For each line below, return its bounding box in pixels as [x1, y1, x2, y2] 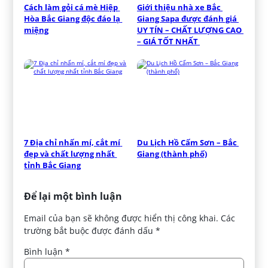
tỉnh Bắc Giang [24, 159, 81, 170]
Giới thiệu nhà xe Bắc [137, 1, 221, 13]
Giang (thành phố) [137, 148, 207, 159]
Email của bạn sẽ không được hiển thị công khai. [24, 212, 219, 224]
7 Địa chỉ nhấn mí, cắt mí [24, 136, 121, 148]
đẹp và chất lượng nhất [24, 148, 115, 159]
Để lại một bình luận [24, 189, 123, 203]
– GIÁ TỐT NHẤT [137, 35, 200, 47]
